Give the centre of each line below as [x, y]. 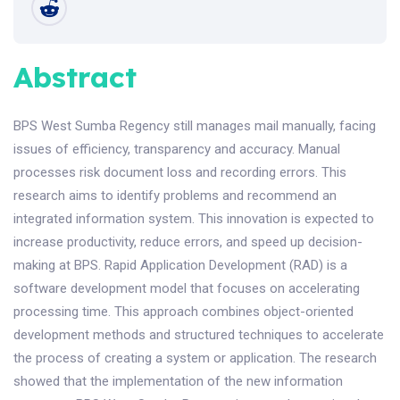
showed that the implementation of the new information [178, 382]
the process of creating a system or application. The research [195, 358]
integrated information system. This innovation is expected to [194, 219]
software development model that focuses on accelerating [187, 289]
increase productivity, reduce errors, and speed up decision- [188, 242]
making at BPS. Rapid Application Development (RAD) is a [180, 266]
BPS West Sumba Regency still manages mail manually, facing [195, 126]
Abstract [75, 77]
